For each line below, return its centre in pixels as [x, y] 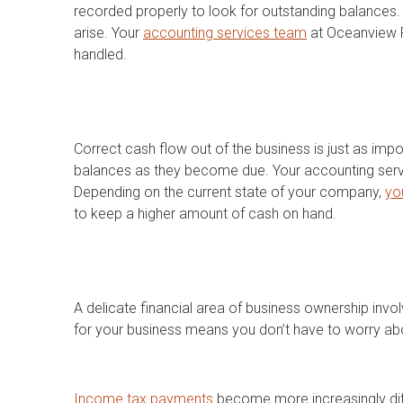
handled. [100, 54]
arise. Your [108, 32]
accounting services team [225, 32]
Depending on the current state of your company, [229, 192]
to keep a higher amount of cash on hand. [205, 213]
